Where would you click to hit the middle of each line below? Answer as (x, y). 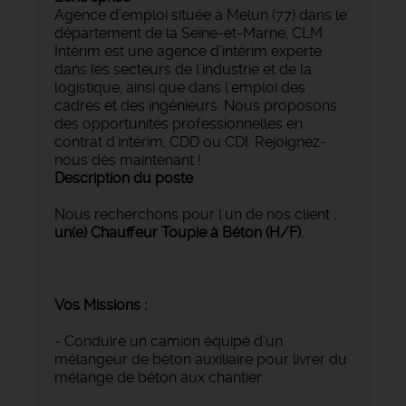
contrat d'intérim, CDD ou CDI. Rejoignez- (190, 141)
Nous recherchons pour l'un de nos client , (195, 214)
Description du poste (124, 178)
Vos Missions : (101, 304)
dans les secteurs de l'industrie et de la (183, 69)
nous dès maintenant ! (128, 159)
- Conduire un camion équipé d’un (169, 341)
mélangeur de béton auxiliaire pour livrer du (201, 359)
